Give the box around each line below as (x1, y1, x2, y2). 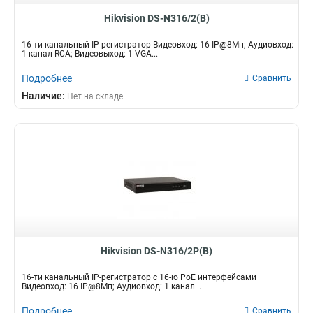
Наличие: (22, 90, 67, 101)
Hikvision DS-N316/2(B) (103, 13, 210, 24)
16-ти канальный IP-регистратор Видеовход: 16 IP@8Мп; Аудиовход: (22, 40, 293, 50)
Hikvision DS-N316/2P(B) (101, 245, 212, 256)
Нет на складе (67, 92, 123, 101)
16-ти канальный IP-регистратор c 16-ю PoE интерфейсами (22, 272, 256, 282)
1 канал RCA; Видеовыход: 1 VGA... (22, 49, 158, 59)
